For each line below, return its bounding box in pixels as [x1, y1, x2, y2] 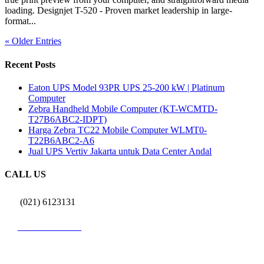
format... [5, 16, 36, 27]
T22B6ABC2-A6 [28, 135, 94, 146]
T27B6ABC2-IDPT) [28, 114, 107, 124]
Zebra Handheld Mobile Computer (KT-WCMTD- [28, 103, 217, 114]
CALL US [5, 169, 46, 180]
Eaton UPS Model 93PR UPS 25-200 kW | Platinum [28, 82, 225, 93]
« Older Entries [5, 36, 61, 47]
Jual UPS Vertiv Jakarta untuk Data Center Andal [28, 146, 212, 156]
